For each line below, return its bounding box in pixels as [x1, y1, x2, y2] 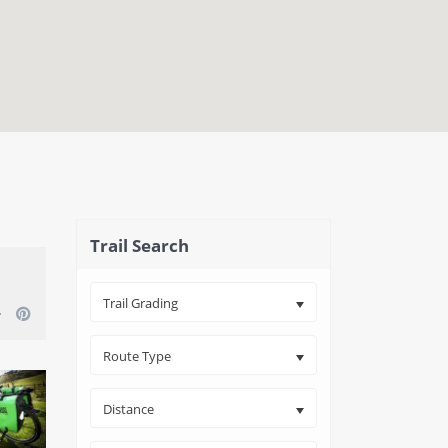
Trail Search [90, 234, 189, 257]
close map [261, 137, 321, 155]
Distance [103, 400, 154, 418]
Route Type [103, 347, 171, 365]
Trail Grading [103, 294, 178, 312]
